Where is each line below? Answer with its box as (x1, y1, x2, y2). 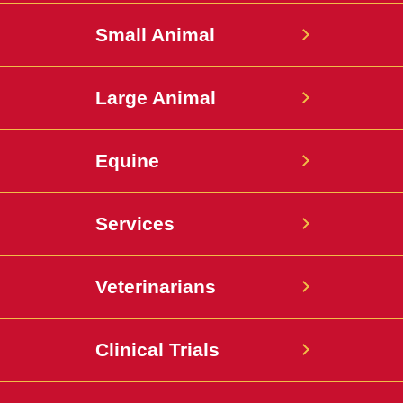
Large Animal (95, 87, 216, 109)
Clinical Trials (95, 339, 219, 361)
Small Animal (95, 24, 215, 46)
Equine (95, 150, 159, 172)
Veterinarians (95, 276, 216, 298)
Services (95, 213, 175, 235)
